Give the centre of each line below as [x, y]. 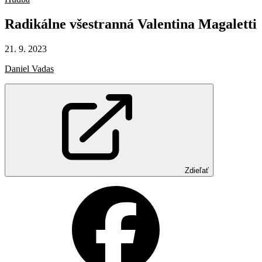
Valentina [168, 24]
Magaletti [227, 24]
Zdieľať [197, 170]
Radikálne [37, 24]
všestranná [104, 24]
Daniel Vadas [29, 68]
